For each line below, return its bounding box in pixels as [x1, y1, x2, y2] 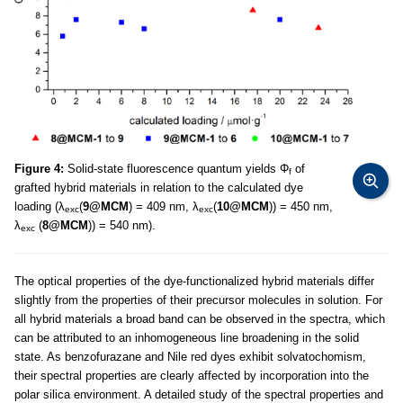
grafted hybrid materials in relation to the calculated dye [14, 180, 303, 194]
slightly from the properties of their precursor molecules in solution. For [14, 292, 382, 307]
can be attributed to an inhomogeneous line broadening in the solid [14, 330, 359, 345]
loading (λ [14, 199, 65, 213]
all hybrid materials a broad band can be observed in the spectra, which [14, 311, 385, 326]
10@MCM [217, 199, 269, 213]
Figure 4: [14, 161, 64, 175]
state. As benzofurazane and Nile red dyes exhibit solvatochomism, [14, 349, 366, 363]
